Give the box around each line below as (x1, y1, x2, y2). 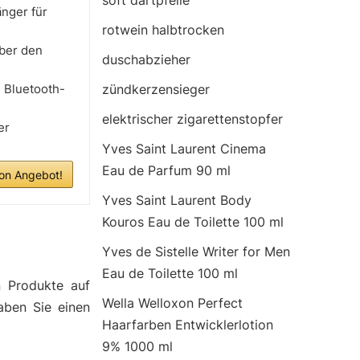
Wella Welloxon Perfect (102, 295, 243, 311)
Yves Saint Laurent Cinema (102, 141, 266, 157)
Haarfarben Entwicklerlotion (102, 317, 273, 333)
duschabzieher (102, 51, 190, 67)
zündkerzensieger (102, 81, 210, 97)
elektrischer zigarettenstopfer (102, 111, 283, 127)
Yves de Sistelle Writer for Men (102, 243, 290, 260)
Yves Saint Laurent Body (102, 192, 252, 208)
